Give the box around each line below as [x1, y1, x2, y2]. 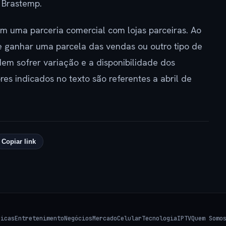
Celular [117, 214, 142, 222]
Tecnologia [142, 214, 177, 222]
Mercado [92, 214, 117, 222]
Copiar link [1, 137, 36, 145]
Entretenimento [15, 214, 64, 222]
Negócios [64, 214, 92, 222]
